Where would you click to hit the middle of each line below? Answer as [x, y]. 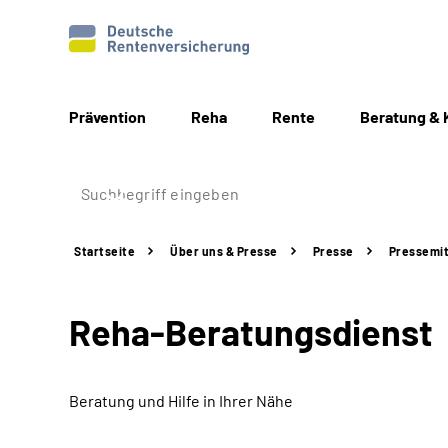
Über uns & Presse [224, 251]
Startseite [104, 251]
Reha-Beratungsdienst [251, 331]
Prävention [107, 116]
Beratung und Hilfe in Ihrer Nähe [181, 400]
